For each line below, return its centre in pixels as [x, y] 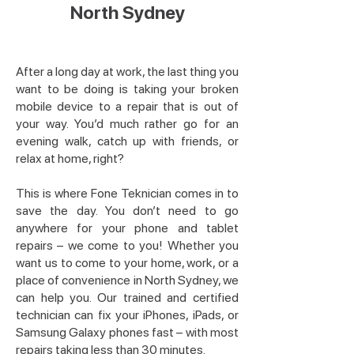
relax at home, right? [71, 158]
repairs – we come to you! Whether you [127, 245]
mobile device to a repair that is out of [127, 106]
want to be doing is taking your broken [127, 89]
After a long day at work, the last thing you [127, 72]
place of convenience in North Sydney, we [127, 280]
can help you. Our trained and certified [127, 298]
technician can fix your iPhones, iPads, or [127, 315]
